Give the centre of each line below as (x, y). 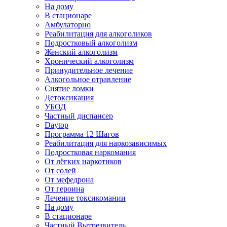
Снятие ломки (69, 88)
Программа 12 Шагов (82, 134)
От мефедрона (69, 180)
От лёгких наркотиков (83, 161)
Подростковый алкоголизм (91, 43)
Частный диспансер (79, 116)
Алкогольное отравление (88, 79)
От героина (64, 189)
